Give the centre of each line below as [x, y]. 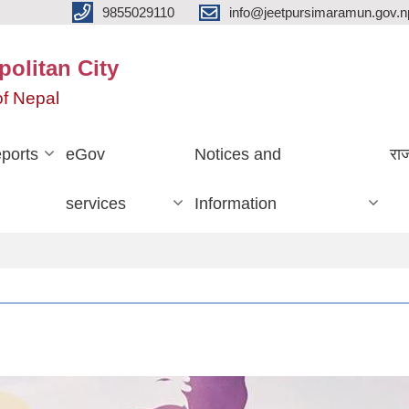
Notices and [237, 154]
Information [235, 203]
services [96, 203]
